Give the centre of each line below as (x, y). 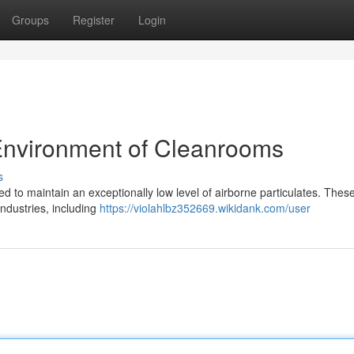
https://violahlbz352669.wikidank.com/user (205, 208)
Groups (30, 20)
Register (94, 20)
